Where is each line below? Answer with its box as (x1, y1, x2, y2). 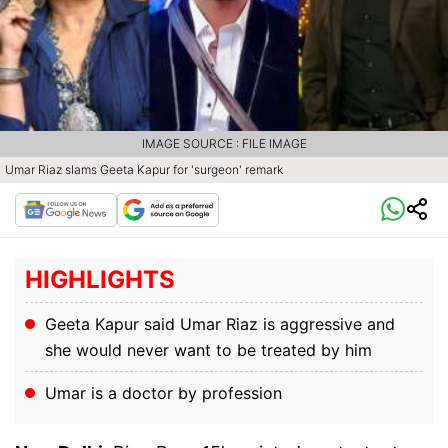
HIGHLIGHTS (25, 265, 175, 295)
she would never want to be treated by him (45, 340, 372, 361)
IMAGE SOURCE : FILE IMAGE (141, 136, 307, 152)
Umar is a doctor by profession (45, 383, 282, 404)
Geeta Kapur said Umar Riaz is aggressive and (45, 314, 395, 335)
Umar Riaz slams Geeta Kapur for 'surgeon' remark (5, 162, 283, 178)
